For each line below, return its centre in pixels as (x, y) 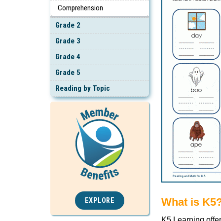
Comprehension (80, 8)
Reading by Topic (83, 88)
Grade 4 (68, 56)
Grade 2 (68, 25)
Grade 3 (68, 41)
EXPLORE (100, 200)
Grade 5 (68, 72)
